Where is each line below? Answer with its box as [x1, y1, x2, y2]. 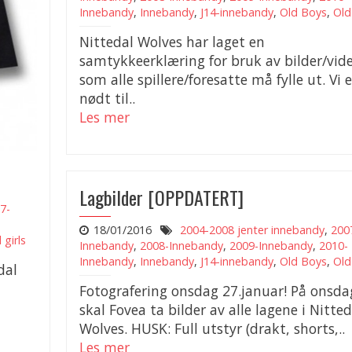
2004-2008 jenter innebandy [179, 222, 324, 237]
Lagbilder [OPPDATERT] [79, 183, 244, 211]
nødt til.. [79, 89, 135, 108]
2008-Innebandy [140, 238, 223, 253]
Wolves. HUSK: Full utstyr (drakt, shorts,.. [79, 319, 345, 338]
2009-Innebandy [229, 238, 313, 253]
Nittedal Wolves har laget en [79, 32, 265, 51]
